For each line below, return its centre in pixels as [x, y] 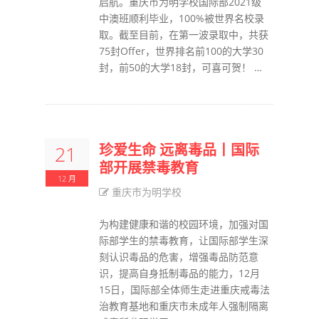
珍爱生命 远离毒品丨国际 [179, 150]
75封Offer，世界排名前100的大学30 [181, 51]
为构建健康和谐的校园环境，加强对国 [184, 224]
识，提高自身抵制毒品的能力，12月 [179, 273]
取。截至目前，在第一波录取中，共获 [184, 35]
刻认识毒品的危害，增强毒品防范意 [179, 257]
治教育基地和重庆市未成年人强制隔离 [184, 306]
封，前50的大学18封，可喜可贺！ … [181, 67]
